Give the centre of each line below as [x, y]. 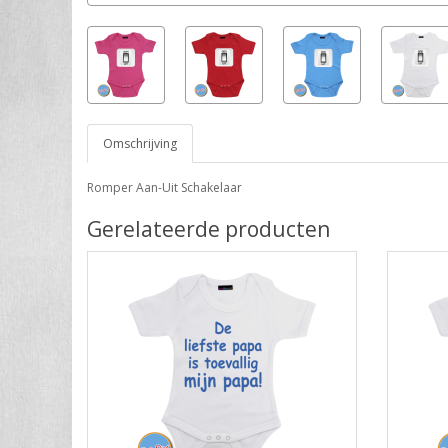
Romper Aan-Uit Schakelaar [164, 187]
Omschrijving [140, 143]
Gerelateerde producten [208, 228]
